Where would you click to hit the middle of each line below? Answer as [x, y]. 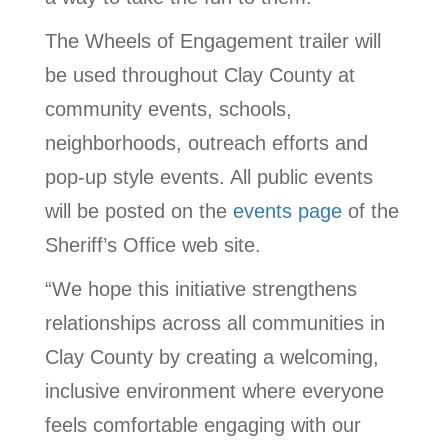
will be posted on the [139, 211]
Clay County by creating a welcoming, [212, 357]
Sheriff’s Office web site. [153, 245]
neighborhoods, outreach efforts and [206, 143]
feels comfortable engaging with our [203, 425]
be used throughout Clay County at [200, 75]
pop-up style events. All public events [209, 177]
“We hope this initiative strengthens [201, 289]
